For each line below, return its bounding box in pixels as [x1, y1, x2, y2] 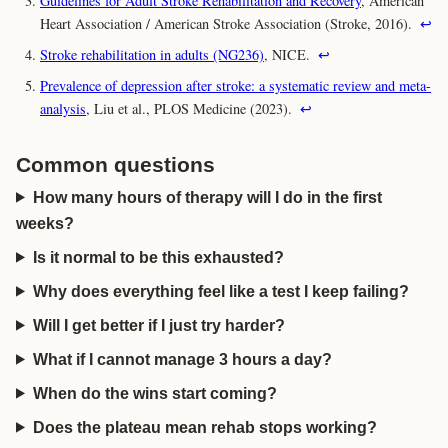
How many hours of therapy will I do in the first [32, 188, 382, 206]
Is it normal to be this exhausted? [32, 248, 284, 266]
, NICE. [264, 44, 314, 64]
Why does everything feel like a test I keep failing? [32, 282, 409, 300]
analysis [40, 98, 86, 118]
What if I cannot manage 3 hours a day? [32, 350, 332, 368]
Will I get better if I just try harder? [32, 316, 285, 334]
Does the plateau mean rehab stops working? [32, 418, 377, 436]
